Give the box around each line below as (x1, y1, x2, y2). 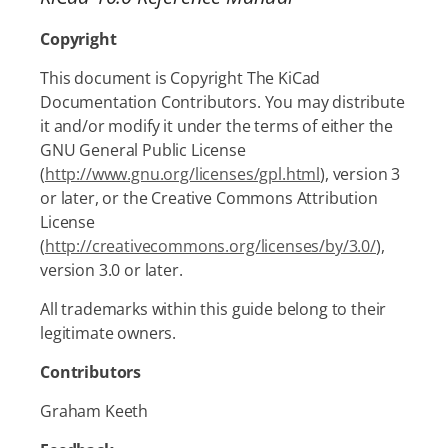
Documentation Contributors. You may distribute (40, 91, 405, 113)
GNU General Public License (40, 139, 246, 161)
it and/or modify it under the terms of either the (40, 115, 394, 137)
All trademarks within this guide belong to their (40, 298, 387, 320)
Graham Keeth (40, 400, 149, 422)
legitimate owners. (40, 322, 177, 344)
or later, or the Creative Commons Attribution (40, 187, 378, 209)
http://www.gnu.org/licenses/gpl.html (44, 163, 321, 185)
